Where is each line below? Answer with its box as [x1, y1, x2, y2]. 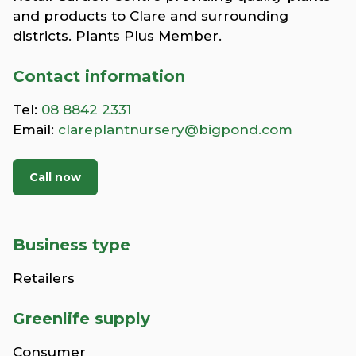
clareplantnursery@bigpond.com [58, 121, 292, 137]
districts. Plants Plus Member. [13, 27, 222, 44]
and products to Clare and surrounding [13, 7, 288, 24]
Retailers [13, 269, 75, 286]
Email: [13, 121, 58, 137]
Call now [29, 169, 81, 184]
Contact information [13, 66, 185, 86]
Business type [13, 234, 130, 254]
